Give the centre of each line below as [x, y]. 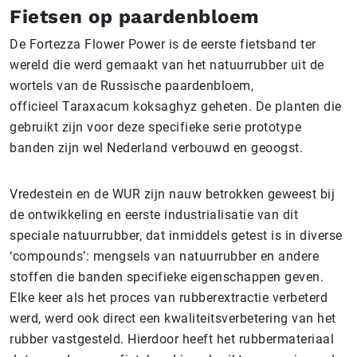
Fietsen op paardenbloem [135, 17]
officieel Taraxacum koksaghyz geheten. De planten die [176, 106]
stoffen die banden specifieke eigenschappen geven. [167, 277]
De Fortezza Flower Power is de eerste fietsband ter [163, 44]
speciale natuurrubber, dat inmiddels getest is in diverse [176, 235]
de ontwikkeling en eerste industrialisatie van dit [154, 215]
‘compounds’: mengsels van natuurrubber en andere [164, 256]
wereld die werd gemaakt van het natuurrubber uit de [167, 65]
